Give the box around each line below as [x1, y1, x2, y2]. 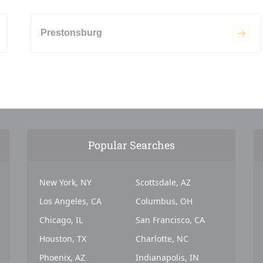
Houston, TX [39, 232, 87, 244]
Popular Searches [87, 137, 175, 152]
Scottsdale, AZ [135, 176, 191, 188]
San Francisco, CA [135, 214, 205, 225]
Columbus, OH [135, 195, 193, 207]
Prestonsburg [40, 28, 102, 38]
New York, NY [39, 176, 92, 188]
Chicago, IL [39, 214, 83, 225]
